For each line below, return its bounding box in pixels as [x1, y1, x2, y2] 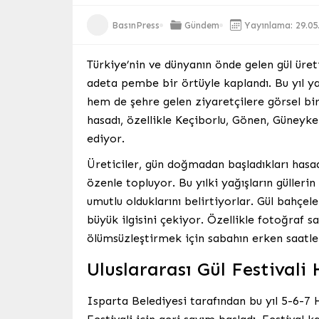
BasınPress [112, 19, 159, 31]
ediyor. [87, 132, 125, 146]
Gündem [184, 19, 219, 31]
